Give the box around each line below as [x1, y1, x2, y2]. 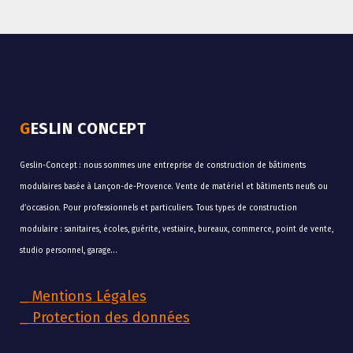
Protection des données [28, 308, 190, 326]
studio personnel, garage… [20, 245, 117, 255]
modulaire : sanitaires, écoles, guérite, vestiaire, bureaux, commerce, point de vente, [20, 224, 333, 234]
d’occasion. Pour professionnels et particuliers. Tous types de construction [20, 203, 297, 213]
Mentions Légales [28, 287, 147, 305]
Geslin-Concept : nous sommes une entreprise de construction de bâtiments [20, 160, 306, 170]
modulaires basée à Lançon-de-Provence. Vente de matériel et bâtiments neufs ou [20, 181, 328, 191]
